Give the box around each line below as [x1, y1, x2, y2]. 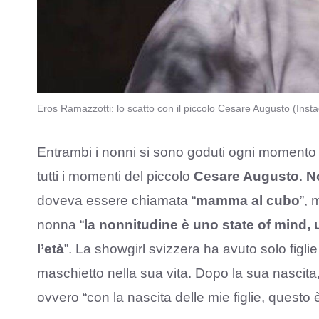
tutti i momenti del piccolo [37, 169, 194, 184]
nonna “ [37, 217, 84, 233]
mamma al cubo [196, 193, 300, 209]
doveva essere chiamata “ [37, 193, 196, 209]
